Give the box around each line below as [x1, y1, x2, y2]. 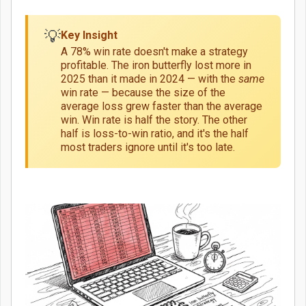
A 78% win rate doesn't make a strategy [61, 45, 248, 59]
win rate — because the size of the [61, 86, 225, 100]
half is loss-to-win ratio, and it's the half [61, 127, 249, 141]
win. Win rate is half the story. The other [61, 113, 247, 127]
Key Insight [61, 29, 117, 42]
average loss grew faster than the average [61, 100, 262, 113]
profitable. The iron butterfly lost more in [61, 59, 251, 72]
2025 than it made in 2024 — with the [61, 72, 238, 86]
